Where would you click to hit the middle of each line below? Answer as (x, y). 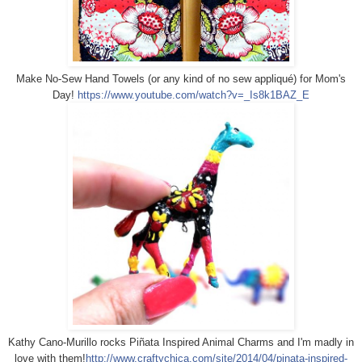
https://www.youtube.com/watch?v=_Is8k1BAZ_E (194, 95)
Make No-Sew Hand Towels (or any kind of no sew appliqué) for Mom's (181, 78)
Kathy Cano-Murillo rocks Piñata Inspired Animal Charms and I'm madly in (181, 342)
